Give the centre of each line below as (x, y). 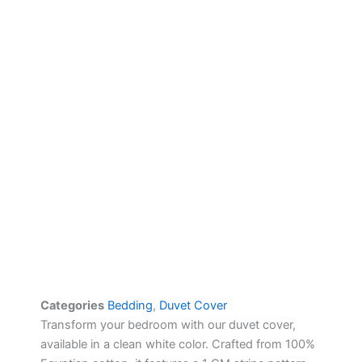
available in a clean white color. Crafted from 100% (178, 345)
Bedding (130, 306)
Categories (72, 306)
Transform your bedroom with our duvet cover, (168, 325)
